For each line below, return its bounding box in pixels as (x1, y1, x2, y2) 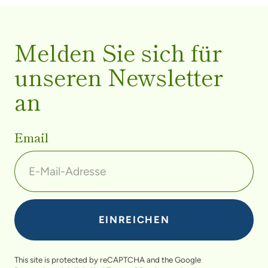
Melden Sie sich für (14, 35, 222, 69)
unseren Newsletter (14, 60, 223, 93)
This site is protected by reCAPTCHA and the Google (14, 255, 201, 265)
